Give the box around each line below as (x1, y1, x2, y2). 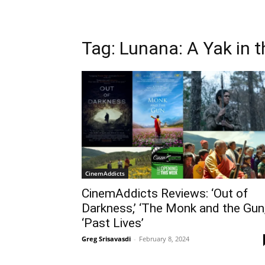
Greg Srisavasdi (82, 234, 131, 244)
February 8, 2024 (139, 234, 189, 244)
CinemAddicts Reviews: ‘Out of (82, 186, 248, 201)
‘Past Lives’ (82, 216, 144, 231)
